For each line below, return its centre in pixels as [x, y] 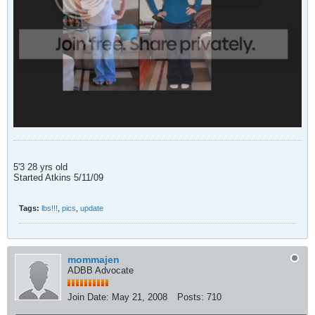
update [92, 208]
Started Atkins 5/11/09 [58, 178]
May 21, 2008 [140, 297]
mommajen [94, 260]
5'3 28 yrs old [40, 167]
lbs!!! [50, 208]
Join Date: [88, 297]
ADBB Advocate [101, 271]
